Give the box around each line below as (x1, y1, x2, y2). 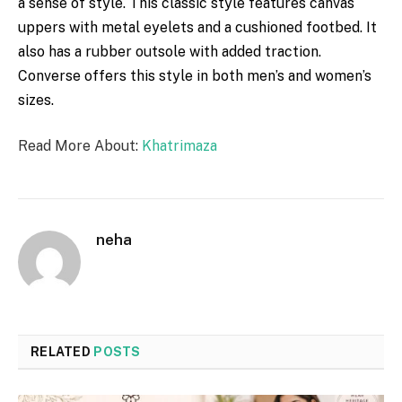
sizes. (18, 91, 54, 109)
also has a (18, 42, 82, 60)
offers (84, 66, 127, 84)
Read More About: (18, 137, 142, 155)
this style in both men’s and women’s (127, 66, 371, 84)
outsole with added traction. (132, 42, 321, 60)
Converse (18, 66, 84, 84)
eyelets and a (140, 18, 235, 36)
